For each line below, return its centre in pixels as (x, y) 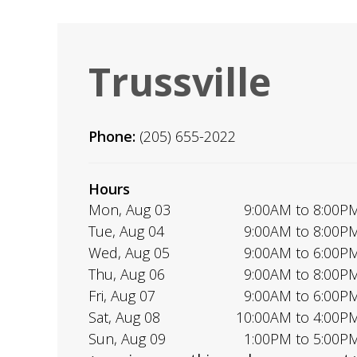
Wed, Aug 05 (129, 252)
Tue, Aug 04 (126, 231)
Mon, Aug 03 (129, 209)
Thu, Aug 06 (127, 274)
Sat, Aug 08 (124, 317)
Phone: (114, 136)
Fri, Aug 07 (122, 295)
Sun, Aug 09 (127, 338)
